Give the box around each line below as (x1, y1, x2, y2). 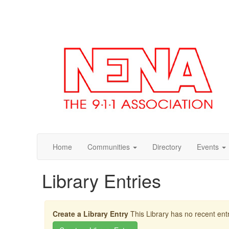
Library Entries (42, 167, 161, 193)
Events (197, 142, 219, 152)
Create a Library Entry (53, 209, 130, 219)
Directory (152, 142, 181, 152)
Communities (87, 142, 130, 152)
